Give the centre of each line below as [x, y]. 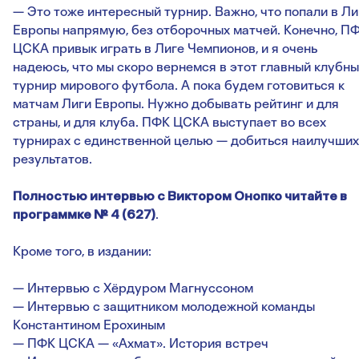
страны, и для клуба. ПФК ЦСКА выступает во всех [169, 123]
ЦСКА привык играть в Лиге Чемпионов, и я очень [165, 49]
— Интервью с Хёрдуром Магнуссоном [133, 288]
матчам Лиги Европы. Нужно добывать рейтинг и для [176, 104]
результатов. [52, 159]
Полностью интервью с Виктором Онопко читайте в [180, 196]
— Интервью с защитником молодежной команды [164, 307]
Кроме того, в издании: [82, 252]
